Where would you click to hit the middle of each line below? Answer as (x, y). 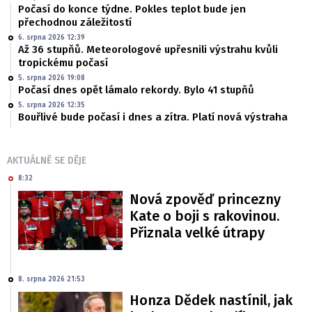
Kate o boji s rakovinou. (204, 216)
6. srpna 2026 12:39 (52, 38)
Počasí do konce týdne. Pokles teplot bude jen (132, 9)
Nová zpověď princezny (205, 200)
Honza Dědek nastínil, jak (211, 300)
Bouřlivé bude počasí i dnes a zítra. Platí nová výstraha (153, 117)
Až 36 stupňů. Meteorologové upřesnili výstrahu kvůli (148, 50)
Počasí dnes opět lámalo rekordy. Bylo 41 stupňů (136, 90)
